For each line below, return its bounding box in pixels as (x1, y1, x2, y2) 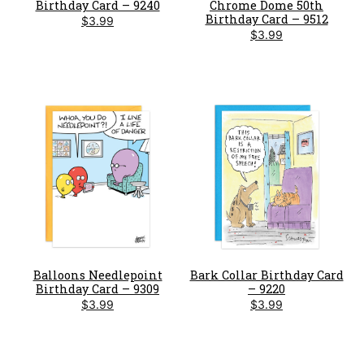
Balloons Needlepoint (32, 266, 162, 283)
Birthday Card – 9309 (36, 280, 159, 297)
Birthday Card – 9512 (205, 11, 328, 28)
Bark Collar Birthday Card (189, 266, 344, 283)
